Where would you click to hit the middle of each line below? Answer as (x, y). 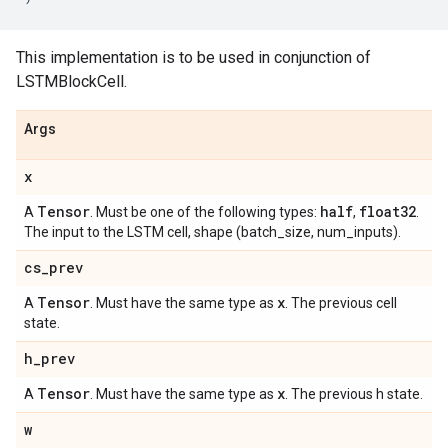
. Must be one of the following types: (205, 212)
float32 (387, 211)
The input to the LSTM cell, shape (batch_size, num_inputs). (212, 232)
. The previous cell (341, 303)
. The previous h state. (354, 394)
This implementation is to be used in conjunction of (193, 57)
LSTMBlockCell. (71, 81)
